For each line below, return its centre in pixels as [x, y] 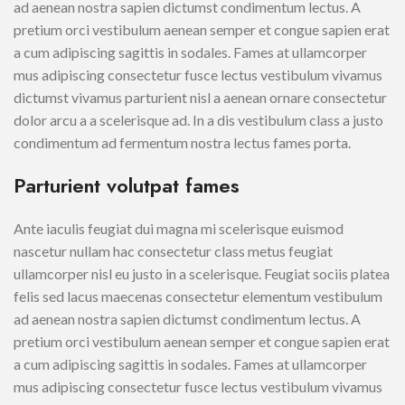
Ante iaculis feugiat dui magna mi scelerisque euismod [179, 229]
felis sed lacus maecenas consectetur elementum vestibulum [198, 297]
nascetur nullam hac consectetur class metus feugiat [173, 251]
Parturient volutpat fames [127, 186]
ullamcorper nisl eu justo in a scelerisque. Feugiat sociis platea [202, 274]
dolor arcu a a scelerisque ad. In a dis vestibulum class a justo [198, 120]
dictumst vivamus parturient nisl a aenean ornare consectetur [200, 98]
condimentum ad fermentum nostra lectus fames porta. [182, 143]
